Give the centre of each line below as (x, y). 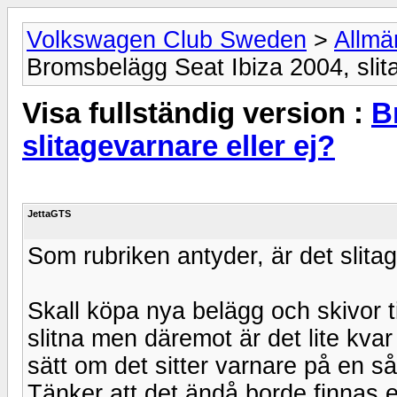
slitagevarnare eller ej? (179, 147)
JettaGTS (49, 213)
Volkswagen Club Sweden (167, 40)
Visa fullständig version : (197, 114)
